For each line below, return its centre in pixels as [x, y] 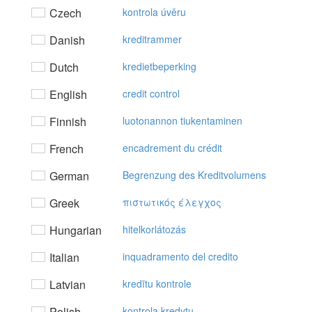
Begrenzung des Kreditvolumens [194, 175]
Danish [66, 40]
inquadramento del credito [180, 256]
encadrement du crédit [172, 148]
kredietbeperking [159, 66]
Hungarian [74, 230]
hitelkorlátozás [154, 229]
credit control [151, 93]
